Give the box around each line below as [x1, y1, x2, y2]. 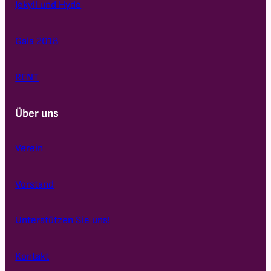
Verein [15, 142, 44, 155]
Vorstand [15, 178, 54, 191]
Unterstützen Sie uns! [15, 214, 111, 227]
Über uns [15, 106, 59, 121]
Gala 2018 [15, 34, 59, 47]
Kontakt [15, 250, 50, 263]
